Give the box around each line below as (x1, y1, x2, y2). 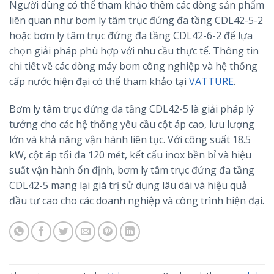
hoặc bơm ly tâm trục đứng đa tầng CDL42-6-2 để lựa (9, 28, 253, 42)
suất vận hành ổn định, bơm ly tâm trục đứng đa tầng (9, 163, 254, 177)
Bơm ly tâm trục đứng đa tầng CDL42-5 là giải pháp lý (9, 102, 254, 116)
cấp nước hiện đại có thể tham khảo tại (9, 74, 189, 88)
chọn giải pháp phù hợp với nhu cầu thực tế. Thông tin (9, 43, 259, 57)
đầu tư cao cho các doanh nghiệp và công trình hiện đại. (9, 194, 264, 208)
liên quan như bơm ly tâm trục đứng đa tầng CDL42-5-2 (9, 13, 263, 27)
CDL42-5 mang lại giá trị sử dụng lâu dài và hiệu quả (9, 179, 247, 193)
